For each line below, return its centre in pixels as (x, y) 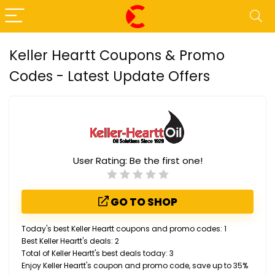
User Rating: (101, 160)
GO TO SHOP (143, 202)
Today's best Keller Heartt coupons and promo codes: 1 (124, 228)
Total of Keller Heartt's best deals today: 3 (98, 253)
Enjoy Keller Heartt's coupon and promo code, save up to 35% (135, 265)
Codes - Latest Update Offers (110, 76)
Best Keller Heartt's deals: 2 (70, 241)
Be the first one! (166, 160)
